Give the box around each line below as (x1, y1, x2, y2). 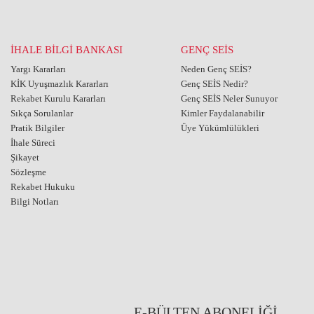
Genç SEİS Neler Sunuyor (181, 93, 278, 104)
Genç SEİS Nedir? (181, 78, 248, 89)
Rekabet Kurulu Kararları (10, 93, 106, 104)
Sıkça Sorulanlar (10, 108, 73, 118)
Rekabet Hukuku (10, 182, 75, 192)
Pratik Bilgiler (10, 123, 64, 133)
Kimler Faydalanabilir (181, 108, 264, 118)
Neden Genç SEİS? (181, 64, 252, 74)
